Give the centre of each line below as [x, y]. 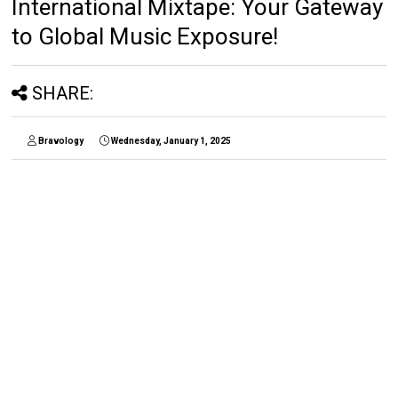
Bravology [61, 141]
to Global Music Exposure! [145, 37]
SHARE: [63, 94]
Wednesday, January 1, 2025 [171, 141]
